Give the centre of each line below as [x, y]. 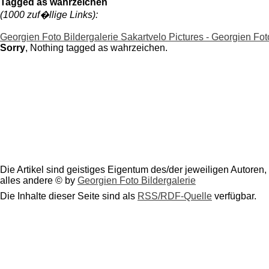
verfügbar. [234, 196]
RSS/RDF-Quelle [175, 196]
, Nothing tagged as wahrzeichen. [96, 47]
